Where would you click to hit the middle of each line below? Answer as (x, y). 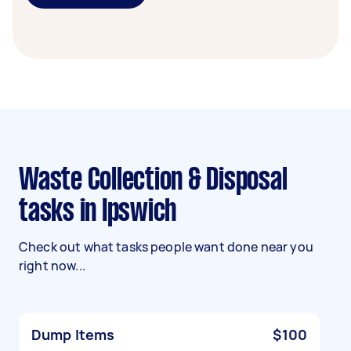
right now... (52, 266)
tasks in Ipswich (98, 212)
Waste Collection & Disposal (29, 181)
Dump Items (73, 335)
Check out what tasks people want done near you (166, 247)
